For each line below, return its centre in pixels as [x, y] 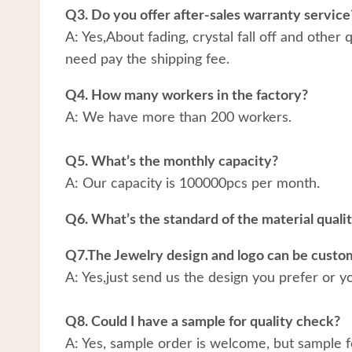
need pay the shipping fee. [147, 59]
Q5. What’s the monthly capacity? [172, 161]
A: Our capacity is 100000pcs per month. [192, 183]
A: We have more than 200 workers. [178, 117]
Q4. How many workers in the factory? [187, 95]
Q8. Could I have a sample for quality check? [203, 322]
